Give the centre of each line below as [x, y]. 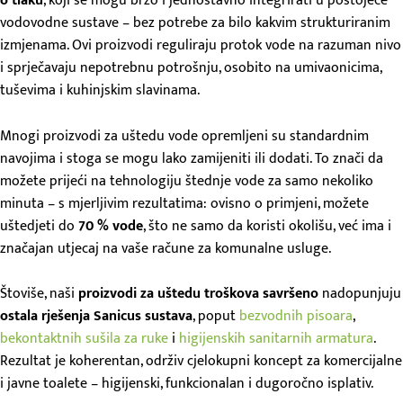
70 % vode [111, 226]
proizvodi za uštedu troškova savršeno [200, 294]
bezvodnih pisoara [296, 317]
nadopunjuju [362, 294]
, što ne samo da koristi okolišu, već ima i [267, 226]
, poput [216, 317]
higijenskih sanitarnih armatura [276, 339]
